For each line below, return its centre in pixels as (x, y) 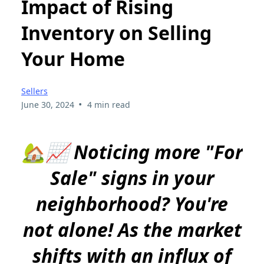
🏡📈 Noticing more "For (132, 152)
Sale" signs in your (132, 178)
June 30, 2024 (48, 105)
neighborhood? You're (132, 204)
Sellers (34, 91)
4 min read (108, 105)
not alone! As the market (132, 230)
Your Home (73, 58)
